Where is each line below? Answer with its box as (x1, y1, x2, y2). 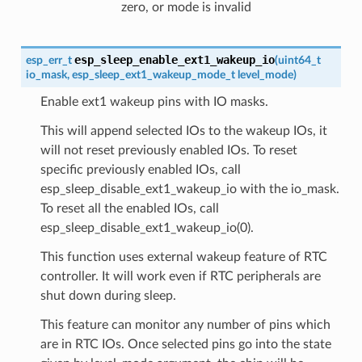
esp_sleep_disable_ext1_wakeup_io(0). (40, 221, 254, 234)
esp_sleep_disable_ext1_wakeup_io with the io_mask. (40, 182, 339, 196)
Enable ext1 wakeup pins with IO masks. (40, 95, 268, 108)
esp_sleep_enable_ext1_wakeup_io (74, 53, 275, 66)
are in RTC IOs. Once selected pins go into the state (40, 337, 331, 351)
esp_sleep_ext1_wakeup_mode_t (71, 68, 235, 81)
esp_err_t (25, 53, 72, 66)
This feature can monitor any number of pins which (40, 318, 330, 331)
